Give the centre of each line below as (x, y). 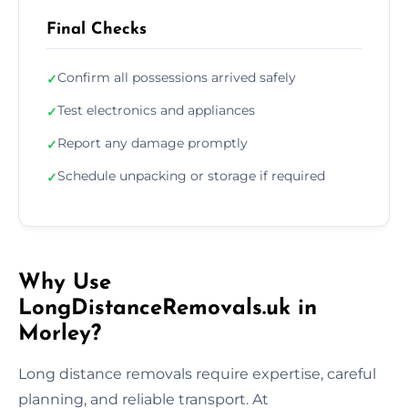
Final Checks (97, 29)
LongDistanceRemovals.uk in (168, 308)
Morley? (60, 334)
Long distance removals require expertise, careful (197, 373)
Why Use (65, 283)
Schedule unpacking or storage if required (191, 175)
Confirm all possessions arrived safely (177, 77)
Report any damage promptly (153, 143)
